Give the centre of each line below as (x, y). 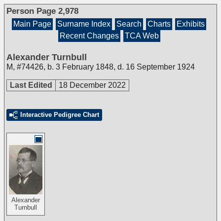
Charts (159, 24)
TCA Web (142, 36)
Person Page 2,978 (42, 11)
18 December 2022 (92, 85)
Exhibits (191, 24)
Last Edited (31, 85)
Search (129, 24)
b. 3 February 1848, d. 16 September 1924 (121, 67)
